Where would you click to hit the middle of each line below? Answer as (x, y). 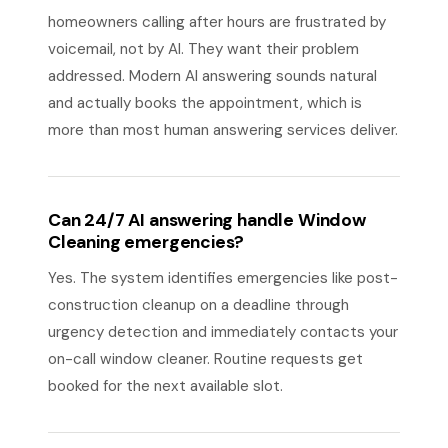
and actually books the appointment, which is (205, 103)
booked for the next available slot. (165, 386)
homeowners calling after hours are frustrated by (217, 22)
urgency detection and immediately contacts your (223, 332)
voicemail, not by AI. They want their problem (203, 49)
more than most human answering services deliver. (223, 130)
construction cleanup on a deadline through (198, 305)
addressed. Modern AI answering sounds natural (212, 76)
